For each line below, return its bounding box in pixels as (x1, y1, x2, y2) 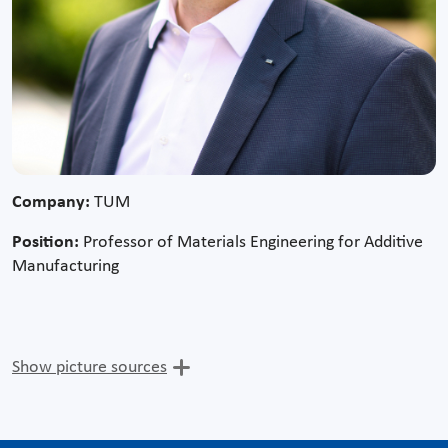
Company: (12, 192, 94, 212)
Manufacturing (12, 256, 119, 276)
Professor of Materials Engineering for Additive (83, 232, 423, 252)
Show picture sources (12, 357, 167, 377)
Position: (12, 232, 83, 252)
